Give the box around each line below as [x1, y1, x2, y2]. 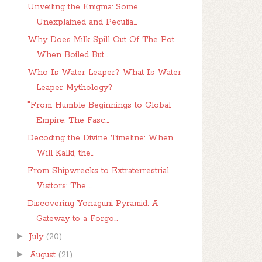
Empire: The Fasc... [36, 115, 109, 126]
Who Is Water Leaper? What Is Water [27, 67, 181, 78]
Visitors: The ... [36, 181, 92, 191]
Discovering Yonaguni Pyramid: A [27, 198, 158, 209]
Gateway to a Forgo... [36, 213, 118, 224]
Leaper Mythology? [36, 82, 112, 93]
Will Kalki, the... [36, 148, 94, 158]
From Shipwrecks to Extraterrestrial [27, 166, 169, 176]
